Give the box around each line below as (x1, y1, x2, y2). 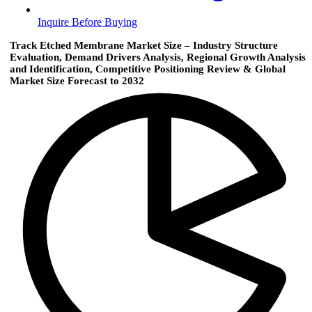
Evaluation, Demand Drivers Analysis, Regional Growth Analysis (10, 52, 306, 63)
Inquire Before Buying (38, 16, 137, 29)
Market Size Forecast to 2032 (10, 75, 144, 87)
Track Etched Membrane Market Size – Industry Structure (10, 40, 278, 52)
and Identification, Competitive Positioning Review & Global (10, 63, 286, 75)
